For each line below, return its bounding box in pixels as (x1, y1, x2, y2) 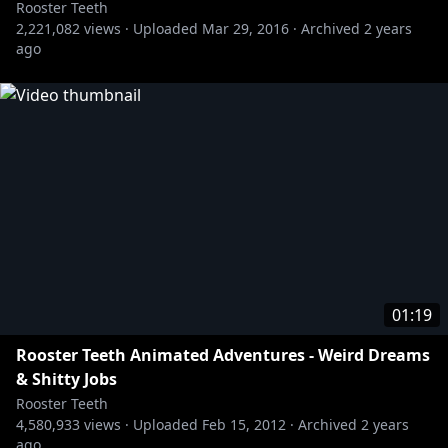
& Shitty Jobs (16, 368, 117, 390)
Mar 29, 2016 (202, 19, 289, 38)
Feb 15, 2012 (202, 415, 286, 434)
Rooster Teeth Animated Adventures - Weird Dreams (16, 344, 430, 366)
